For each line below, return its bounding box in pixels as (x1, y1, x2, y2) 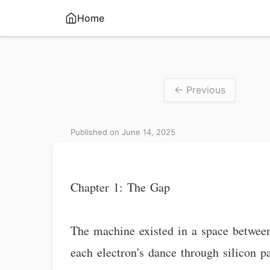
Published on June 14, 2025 (71, 127, 176, 137)
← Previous (174, 84, 225, 96)
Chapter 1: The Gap (71, 179, 171, 195)
